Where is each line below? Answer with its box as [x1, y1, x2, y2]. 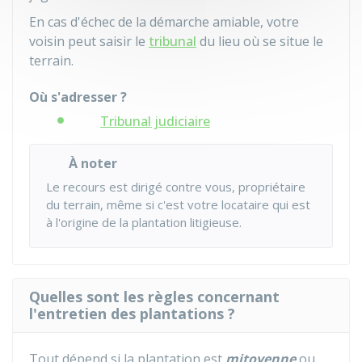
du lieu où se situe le [196, 32, 323, 50]
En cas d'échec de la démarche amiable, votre [29, 13, 299, 31]
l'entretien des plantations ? [29, 304, 235, 323]
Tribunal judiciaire [100, 112, 210, 130]
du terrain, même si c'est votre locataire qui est [46, 196, 310, 213]
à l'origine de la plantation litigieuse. [46, 214, 242, 230]
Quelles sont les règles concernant [29, 287, 280, 306]
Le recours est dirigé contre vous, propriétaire [46, 179, 305, 195]
